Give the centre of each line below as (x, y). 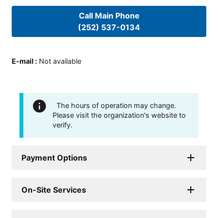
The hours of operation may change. (116, 105)
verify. (63, 125)
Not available (60, 61)
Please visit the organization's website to (119, 115)
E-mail (23, 61)
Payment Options (54, 157)
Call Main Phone (109, 16)
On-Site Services (54, 190)
